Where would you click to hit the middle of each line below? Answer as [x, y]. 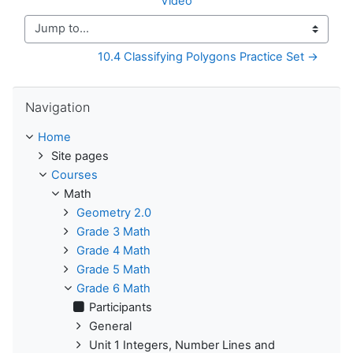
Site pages [80, 156]
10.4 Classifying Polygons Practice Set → [208, 56]
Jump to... [51, 36]
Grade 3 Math [113, 231]
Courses [74, 175]
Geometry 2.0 [114, 212]
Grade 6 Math [113, 288]
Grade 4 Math [113, 250]
